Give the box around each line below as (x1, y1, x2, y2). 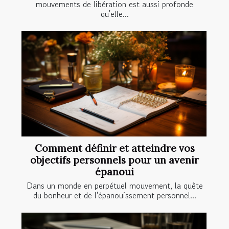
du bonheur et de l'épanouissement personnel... (33, 189, 196, 202)
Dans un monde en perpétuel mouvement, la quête (26, 179, 203, 192)
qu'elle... (100, 7, 129, 20)
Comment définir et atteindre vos (34, 142, 195, 155)
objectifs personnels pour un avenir (30, 154, 199, 167)
